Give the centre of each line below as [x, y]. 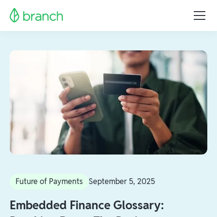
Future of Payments [49, 181]
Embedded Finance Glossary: [87, 205]
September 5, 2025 [122, 181]
